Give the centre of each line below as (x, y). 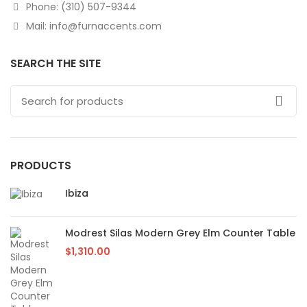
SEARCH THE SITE (56, 63)
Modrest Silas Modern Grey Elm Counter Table (180, 233)
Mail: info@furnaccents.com (93, 26)
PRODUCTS (41, 165)
